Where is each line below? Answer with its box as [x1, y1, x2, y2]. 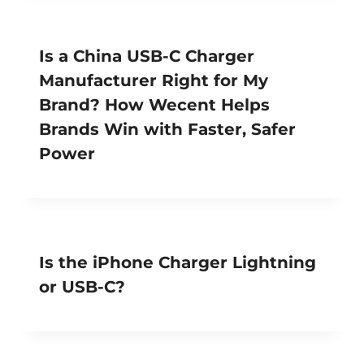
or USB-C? [39, 276, 125, 297]
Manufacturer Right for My [39, 70, 268, 90]
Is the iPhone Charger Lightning [39, 252, 316, 272]
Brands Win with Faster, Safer [39, 119, 296, 139]
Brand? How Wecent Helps [39, 94, 270, 115]
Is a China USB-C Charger [39, 45, 254, 66]
